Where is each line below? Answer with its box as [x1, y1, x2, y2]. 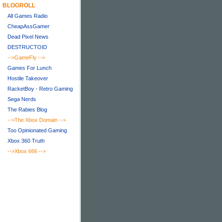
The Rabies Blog [7, 106, 47, 112]
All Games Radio [7, 12, 48, 19]
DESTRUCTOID [7, 44, 47, 50]
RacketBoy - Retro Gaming [7, 85, 73, 92]
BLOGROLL [2, 1, 35, 9]
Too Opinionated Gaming [7, 127, 67, 133]
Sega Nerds [7, 96, 36, 102]
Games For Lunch [7, 64, 52, 71]
